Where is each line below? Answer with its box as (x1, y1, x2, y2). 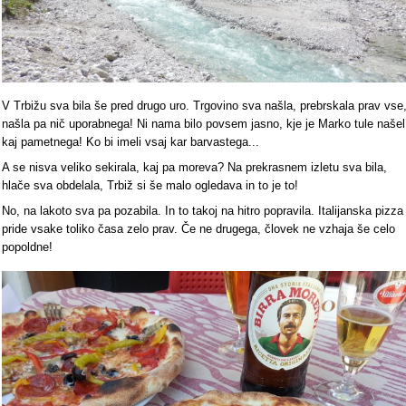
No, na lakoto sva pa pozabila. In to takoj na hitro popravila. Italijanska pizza (2, 204, 403, 218)
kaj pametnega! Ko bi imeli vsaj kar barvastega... (2, 135, 259, 150)
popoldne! (2, 240, 53, 255)
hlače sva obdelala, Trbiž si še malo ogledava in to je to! (2, 179, 302, 193)
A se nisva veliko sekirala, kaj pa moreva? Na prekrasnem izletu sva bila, (2, 160, 387, 175)
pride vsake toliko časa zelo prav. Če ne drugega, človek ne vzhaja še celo (2, 222, 395, 237)
